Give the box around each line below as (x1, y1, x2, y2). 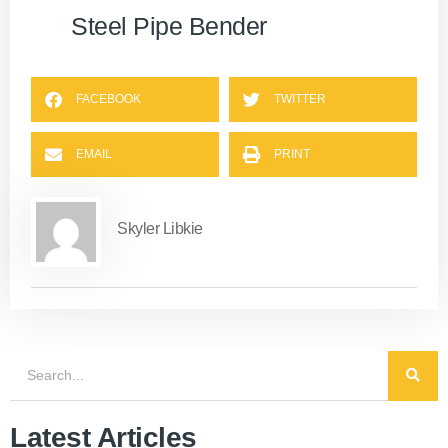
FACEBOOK (76, 91, 141, 106)
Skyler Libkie (117, 220, 203, 238)
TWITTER (274, 91, 326, 106)
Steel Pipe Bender (71, 11, 267, 40)
